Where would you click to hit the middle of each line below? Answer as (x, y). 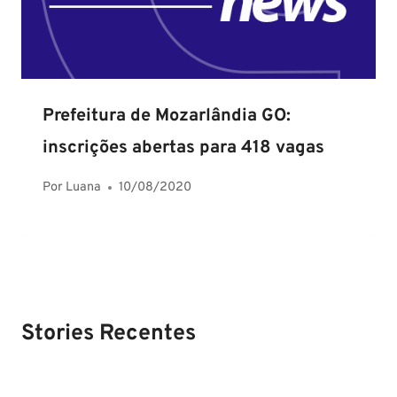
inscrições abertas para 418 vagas (183, 148)
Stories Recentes (109, 334)
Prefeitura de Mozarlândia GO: (167, 117)
